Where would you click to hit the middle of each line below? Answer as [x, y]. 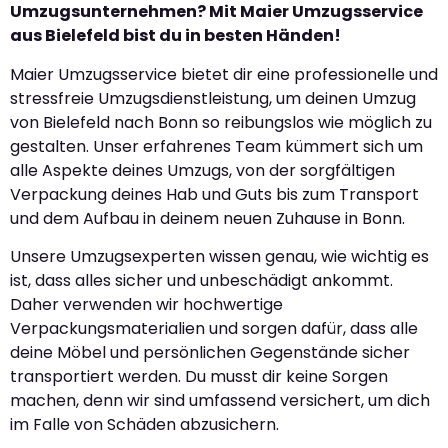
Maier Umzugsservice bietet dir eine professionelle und [224, 74]
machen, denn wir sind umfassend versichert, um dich [220, 401]
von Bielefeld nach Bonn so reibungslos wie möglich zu [221, 122]
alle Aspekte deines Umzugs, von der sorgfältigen [202, 170]
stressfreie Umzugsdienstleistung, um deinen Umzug [213, 98]
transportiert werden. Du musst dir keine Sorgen [199, 377]
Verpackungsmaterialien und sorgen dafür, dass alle [214, 329]
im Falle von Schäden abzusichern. [144, 425]
